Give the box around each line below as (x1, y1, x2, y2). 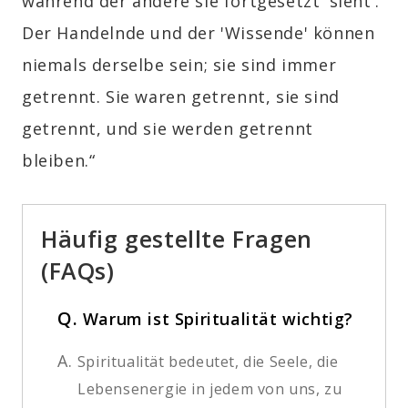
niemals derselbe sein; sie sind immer (22, 53, 337, 76)
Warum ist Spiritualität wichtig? (82, 307, 354, 330)
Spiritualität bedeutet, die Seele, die (76, 351, 339, 372)
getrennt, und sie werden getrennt (22, 117, 313, 139)
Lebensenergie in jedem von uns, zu (77, 378, 342, 399)
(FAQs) (41, 254, 115, 286)
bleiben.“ (22, 148, 96, 171)
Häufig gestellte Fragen (41, 222, 312, 254)
